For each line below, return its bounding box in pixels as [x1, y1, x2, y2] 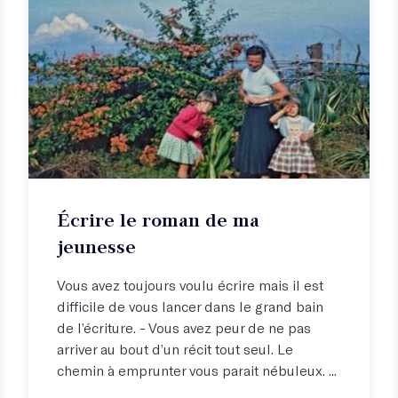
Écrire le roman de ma [57, 206, 259, 233]
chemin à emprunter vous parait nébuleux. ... [57, 361, 337, 378]
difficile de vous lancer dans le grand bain [57, 297, 323, 314]
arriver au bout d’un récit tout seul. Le [57, 339, 293, 357]
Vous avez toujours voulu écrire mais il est [57, 275, 323, 293]
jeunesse [57, 233, 136, 259]
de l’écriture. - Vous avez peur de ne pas [57, 318, 311, 336]
